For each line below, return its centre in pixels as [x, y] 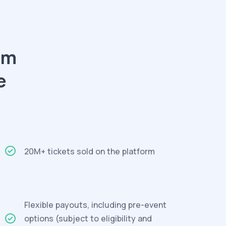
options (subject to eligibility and [88, 218]
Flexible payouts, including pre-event [95, 205]
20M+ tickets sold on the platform [89, 151]
